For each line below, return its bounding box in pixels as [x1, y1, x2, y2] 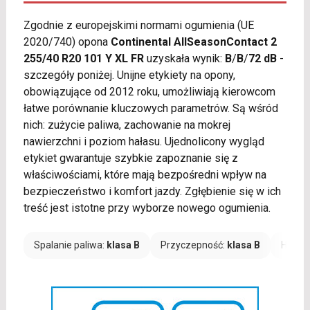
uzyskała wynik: [143, 52, 225, 66]
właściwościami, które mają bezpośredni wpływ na [23, 168, 266, 182]
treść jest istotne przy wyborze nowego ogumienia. [23, 201, 271, 215]
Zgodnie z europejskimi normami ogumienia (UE [23, 19, 254, 33]
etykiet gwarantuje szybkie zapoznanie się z [23, 152, 238, 165]
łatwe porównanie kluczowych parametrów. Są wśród [23, 102, 278, 116]
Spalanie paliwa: [33, 239, 107, 251]
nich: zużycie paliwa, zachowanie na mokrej [23, 118, 230, 132]
